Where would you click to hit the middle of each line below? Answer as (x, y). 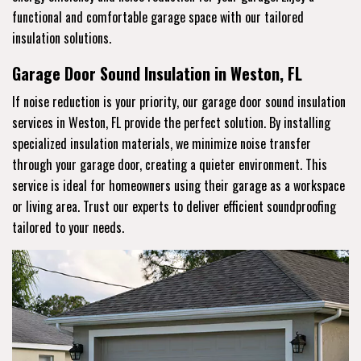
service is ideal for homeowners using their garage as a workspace (178, 186)
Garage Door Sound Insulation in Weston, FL (157, 74)
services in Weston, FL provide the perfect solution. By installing (171, 123)
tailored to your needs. (68, 228)
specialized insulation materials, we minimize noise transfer (162, 144)
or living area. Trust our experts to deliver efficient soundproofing (174, 207)
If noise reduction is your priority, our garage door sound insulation (179, 102)
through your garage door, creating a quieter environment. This (170, 165)
